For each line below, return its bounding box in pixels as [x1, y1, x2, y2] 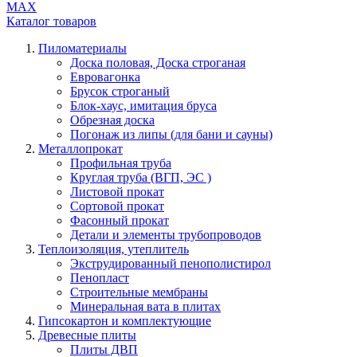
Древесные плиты [38, 328, 136, 342]
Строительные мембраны [70, 285, 208, 299]
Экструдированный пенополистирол [70, 257, 271, 270]
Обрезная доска [70, 113, 155, 127]
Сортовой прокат [70, 199, 164, 213]
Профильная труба [70, 156, 171, 170]
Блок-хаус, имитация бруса [70, 99, 217, 112]
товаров [50, 14, 96, 28]
